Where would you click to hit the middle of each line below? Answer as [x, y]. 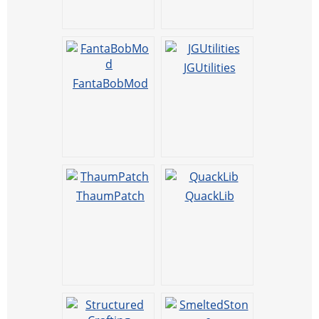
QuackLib [209, 196]
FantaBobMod [110, 84]
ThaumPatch [110, 196]
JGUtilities [209, 68]
